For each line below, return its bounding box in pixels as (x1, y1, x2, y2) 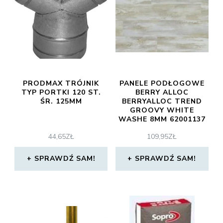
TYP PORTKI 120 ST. (21, 88, 101, 97)
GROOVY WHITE (129, 106, 194, 115)
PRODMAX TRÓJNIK (23, 79, 100, 88)
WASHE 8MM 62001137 (118, 114, 206, 124)
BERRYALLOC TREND (121, 97, 202, 106)
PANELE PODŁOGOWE (119, 79, 205, 88)
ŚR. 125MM (40, 97, 82, 106)
